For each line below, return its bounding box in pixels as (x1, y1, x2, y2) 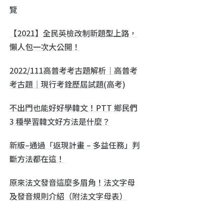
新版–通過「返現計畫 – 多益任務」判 (9, 138, 140, 151)
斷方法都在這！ (9, 152, 65, 165)
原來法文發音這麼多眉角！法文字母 (9, 176, 136, 188)
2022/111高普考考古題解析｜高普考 (9, 64, 138, 76)
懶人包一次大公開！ (9, 40, 81, 53)
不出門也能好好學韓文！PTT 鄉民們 (9, 101, 138, 113)
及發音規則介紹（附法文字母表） (9, 190, 128, 202)
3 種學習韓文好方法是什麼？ (9, 115, 110, 127)
